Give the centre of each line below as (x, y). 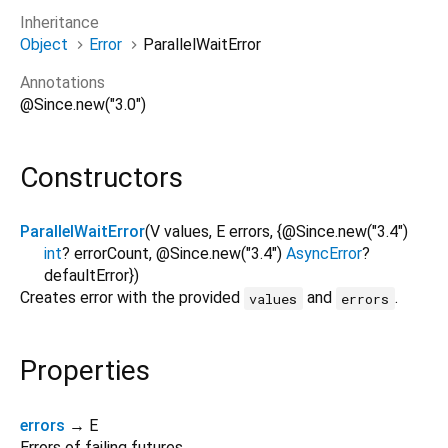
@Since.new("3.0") (83, 105)
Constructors (101, 178)
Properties (85, 371)
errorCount (111, 254)
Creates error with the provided (132, 298)
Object (44, 45)
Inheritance (59, 23)
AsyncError (324, 254)
